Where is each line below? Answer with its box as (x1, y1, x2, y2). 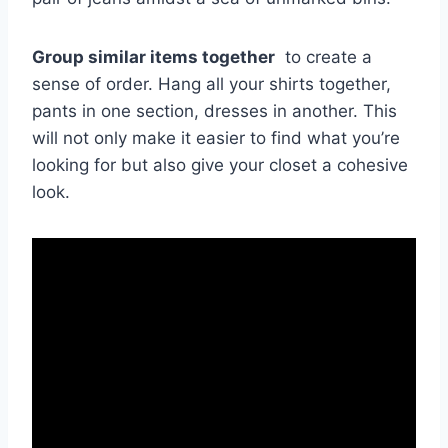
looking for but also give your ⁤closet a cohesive (32, 154, 408, 175)
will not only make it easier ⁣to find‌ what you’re (32, 127, 400, 148)
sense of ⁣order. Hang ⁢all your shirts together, (32, 73, 391, 94)
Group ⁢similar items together (32, 46, 275, 67)
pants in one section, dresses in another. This (32, 100, 397, 121)
